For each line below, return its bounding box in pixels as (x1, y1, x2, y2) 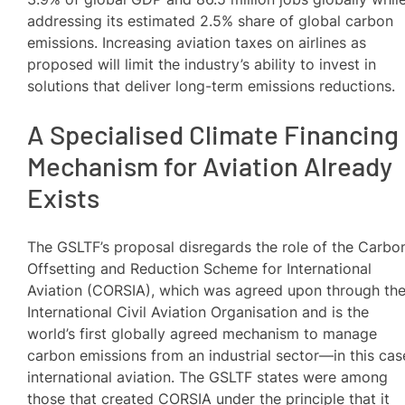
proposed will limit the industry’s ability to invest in (27, 54, 377, 73)
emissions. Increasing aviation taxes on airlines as (27, 33, 367, 52)
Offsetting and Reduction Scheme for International (27, 259, 372, 278)
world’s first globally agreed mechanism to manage (27, 324, 378, 343)
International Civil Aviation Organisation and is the (27, 302, 370, 321)
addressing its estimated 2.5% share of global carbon (27, 11, 394, 30)
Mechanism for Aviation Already (27, 150, 393, 183)
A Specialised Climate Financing (27, 118, 400, 151)
